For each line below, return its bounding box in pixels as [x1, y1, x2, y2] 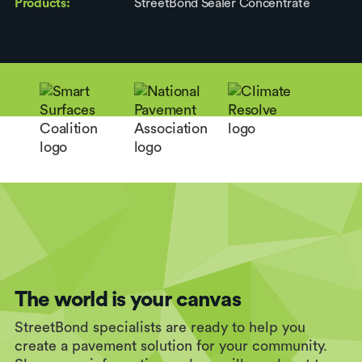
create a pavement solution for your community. [15, 338, 327, 353]
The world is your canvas [15, 288, 241, 310]
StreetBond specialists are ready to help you [15, 319, 305, 335]
